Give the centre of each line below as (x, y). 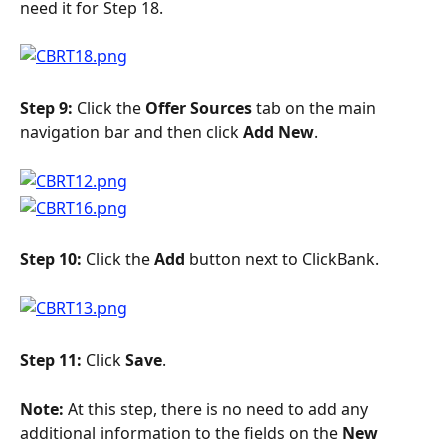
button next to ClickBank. (282, 259)
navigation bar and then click (131, 131)
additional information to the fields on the (181, 432)
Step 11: (53, 359)
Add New (278, 131)
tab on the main (316, 107)
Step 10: (53, 259)
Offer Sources (198, 107)
